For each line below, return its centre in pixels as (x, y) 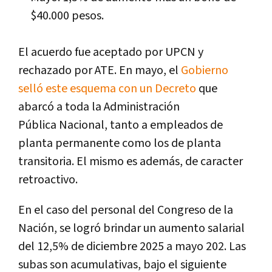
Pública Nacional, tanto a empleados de (121, 125)
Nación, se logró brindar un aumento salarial (131, 228)
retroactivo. (48, 179)
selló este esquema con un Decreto (107, 88)
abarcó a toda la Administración (99, 107)
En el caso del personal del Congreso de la (126, 210)
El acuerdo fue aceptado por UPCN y (111, 52)
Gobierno (205, 70)
